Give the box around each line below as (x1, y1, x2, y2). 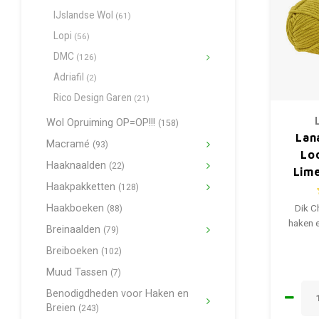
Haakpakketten (46, 179, 118, 194)
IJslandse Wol (53, 9, 115, 23)
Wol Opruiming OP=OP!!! (46, 115, 158, 130)
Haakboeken (46, 201, 107, 216)
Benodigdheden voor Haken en (46, 286, 189, 301)
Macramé (46, 137, 93, 152)
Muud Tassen (46, 265, 110, 280)
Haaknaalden (46, 158, 109, 173)
